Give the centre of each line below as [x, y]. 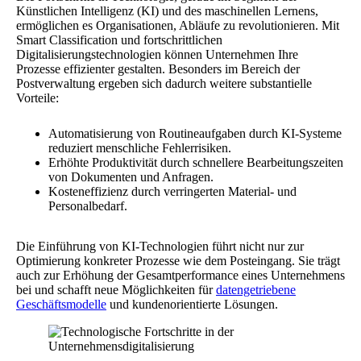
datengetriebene [256, 290]
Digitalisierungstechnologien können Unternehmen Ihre [157, 55]
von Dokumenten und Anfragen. [131, 177]
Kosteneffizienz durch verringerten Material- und [172, 192]
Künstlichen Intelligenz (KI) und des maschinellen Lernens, [167, 11]
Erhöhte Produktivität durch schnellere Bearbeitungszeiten [196, 163]
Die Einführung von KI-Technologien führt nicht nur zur [160, 247]
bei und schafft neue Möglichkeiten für [116, 290]
